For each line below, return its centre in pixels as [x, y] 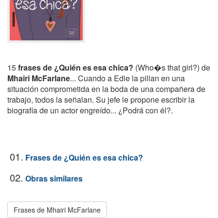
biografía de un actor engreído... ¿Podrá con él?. [90, 110]
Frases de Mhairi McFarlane [57, 210]
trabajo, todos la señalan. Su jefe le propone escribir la [101, 100]
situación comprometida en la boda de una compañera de [106, 89]
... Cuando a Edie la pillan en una [127, 78]
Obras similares [54, 178]
